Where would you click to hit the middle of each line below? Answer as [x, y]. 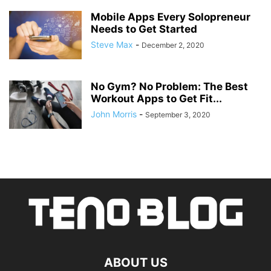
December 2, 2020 [173, 45]
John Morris [114, 114]
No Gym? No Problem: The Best [169, 87]
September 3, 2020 [178, 115]
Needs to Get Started [144, 29]
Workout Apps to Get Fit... [156, 99]
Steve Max [112, 45]
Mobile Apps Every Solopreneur [171, 17]
